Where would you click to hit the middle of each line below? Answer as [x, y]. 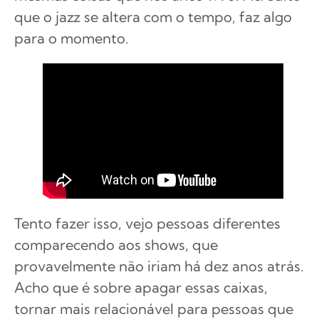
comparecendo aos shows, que [116, 244]
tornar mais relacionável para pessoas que [154, 308]
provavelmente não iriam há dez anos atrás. [159, 266]
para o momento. [72, 38]
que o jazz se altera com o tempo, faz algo [153, 16]
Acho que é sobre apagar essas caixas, [141, 287]
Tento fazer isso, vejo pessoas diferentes [147, 223]
